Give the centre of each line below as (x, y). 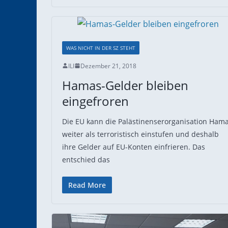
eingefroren (95, 101)
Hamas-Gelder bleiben (125, 85)
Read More (87, 185)
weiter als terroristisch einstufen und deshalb (140, 134)
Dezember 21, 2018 (108, 66)
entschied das (86, 159)
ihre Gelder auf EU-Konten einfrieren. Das (134, 147)
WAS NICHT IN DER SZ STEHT (101, 48)
